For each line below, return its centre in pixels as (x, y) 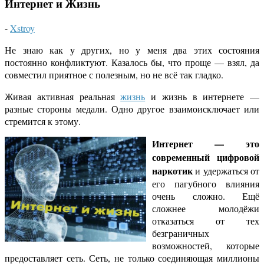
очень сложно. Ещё (206, 196)
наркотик (172, 171)
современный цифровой (206, 157)
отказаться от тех (206, 221)
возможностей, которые (206, 246)
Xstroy (22, 28)
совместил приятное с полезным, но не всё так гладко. (114, 75)
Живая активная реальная (63, 97)
